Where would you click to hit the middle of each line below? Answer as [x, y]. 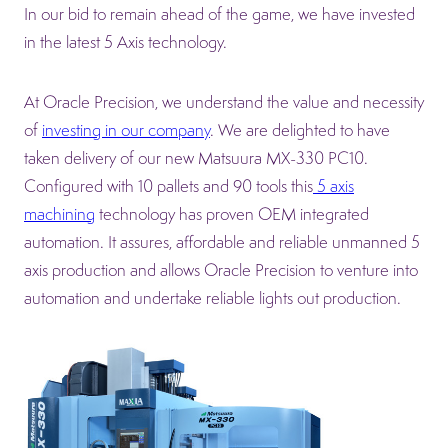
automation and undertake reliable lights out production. [212, 297]
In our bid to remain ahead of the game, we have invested [219, 13]
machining [59, 213]
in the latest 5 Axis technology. [125, 41]
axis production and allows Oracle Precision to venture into [221, 269]
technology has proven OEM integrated [232, 213]
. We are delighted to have [300, 129]
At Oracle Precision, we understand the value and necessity [224, 101]
